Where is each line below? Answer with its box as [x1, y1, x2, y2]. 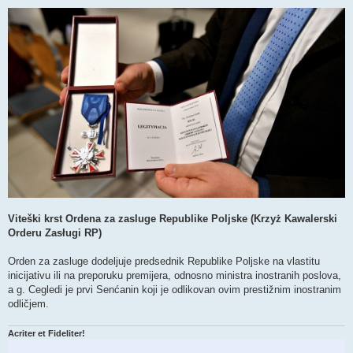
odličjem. [8, 298, 49, 310]
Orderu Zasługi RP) [8, 227, 102, 240]
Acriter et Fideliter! [8, 329, 85, 338]
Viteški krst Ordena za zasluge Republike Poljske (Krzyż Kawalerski [8, 213, 337, 225]
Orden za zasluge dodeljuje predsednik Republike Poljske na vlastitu [8, 255, 320, 268]
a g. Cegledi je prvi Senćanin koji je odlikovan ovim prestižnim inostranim [8, 284, 341, 296]
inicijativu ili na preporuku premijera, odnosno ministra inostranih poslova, [8, 269, 341, 282]
